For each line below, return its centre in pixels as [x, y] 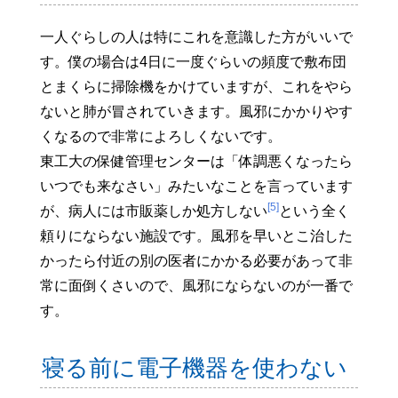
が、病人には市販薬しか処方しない [153, 211]
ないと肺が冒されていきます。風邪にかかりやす [196, 111]
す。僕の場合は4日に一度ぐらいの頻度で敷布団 [193, 61]
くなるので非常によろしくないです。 [160, 136]
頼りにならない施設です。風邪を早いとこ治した [196, 235]
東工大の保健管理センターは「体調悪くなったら [196, 161]
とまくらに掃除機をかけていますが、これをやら [196, 86]
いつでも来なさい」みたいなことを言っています [196, 186]
